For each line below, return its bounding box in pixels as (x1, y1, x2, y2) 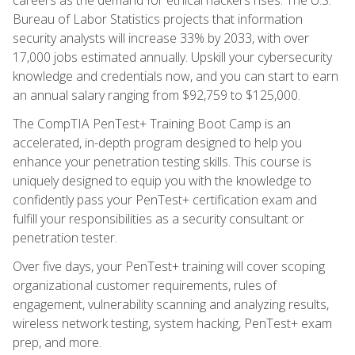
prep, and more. (13, 333, 101, 351)
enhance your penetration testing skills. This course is (13, 152, 311, 170)
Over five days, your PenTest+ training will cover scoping (13, 257, 325, 275)
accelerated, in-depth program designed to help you (13, 133, 302, 151)
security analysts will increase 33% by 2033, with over (13, 29, 309, 47)
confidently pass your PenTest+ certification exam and (13, 190, 317, 208)
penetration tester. (13, 228, 117, 246)
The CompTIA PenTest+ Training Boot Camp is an (13, 114, 291, 132)
